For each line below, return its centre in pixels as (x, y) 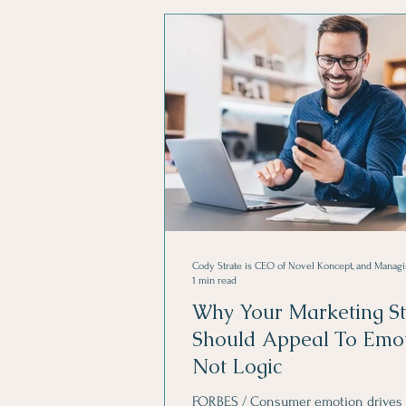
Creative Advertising (283, 49)
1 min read (214, 280)
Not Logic (237, 366)
